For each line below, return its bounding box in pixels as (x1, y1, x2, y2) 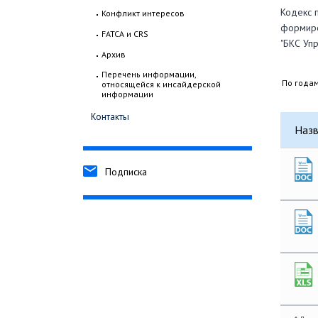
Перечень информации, (102, 69, 196, 80)
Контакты (91, 111, 129, 124)
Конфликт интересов (102, 8, 185, 19)
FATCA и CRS (102, 28, 148, 40)
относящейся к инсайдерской (102, 79, 221, 90)
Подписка (105, 165, 147, 179)
